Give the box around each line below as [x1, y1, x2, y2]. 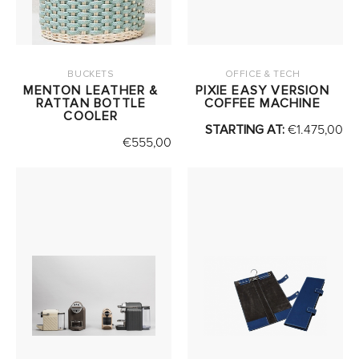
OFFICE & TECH [224, 68, 301, 81]
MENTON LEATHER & [23, 83, 159, 99]
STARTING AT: [205, 122, 288, 139]
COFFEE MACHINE [204, 95, 321, 112]
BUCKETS [67, 68, 115, 81]
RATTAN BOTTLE [35, 95, 147, 112]
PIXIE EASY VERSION [196, 83, 329, 99]
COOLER [63, 108, 119, 125]
